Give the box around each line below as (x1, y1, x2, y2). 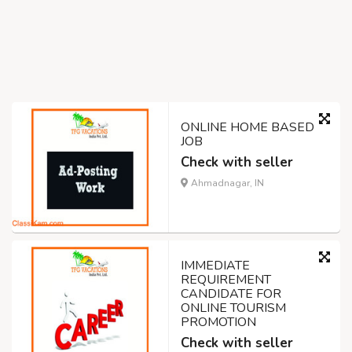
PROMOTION (181, 313, 256, 332)
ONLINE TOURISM (181, 299, 286, 317)
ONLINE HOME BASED (181, 119, 314, 137)
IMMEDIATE (181, 257, 250, 275)
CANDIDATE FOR (181, 285, 281, 303)
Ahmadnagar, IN (189, 177, 264, 190)
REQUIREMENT (181, 271, 271, 289)
